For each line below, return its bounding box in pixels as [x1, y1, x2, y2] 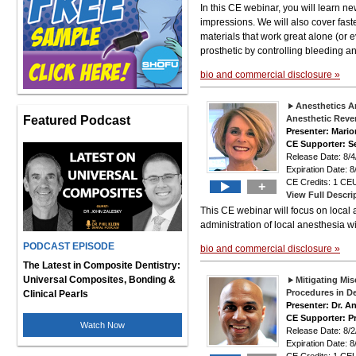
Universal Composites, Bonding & [23, 274, 176, 285]
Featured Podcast [23, 113, 130, 127]
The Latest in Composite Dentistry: [23, 260, 180, 271]
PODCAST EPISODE [23, 241, 114, 252]
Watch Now [80, 320, 125, 330]
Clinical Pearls [23, 288, 88, 300]
